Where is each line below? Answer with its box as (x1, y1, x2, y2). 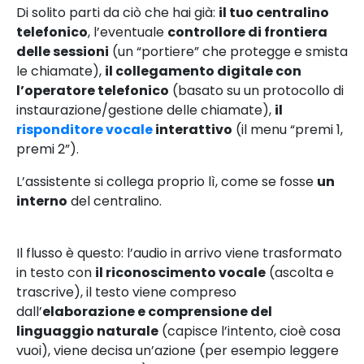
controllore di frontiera (167, 22, 327, 41)
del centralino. (67, 191, 162, 210)
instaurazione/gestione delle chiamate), (16, 100, 275, 119)
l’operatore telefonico (16, 80, 169, 100)
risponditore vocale (16, 119, 153, 139)
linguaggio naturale (16, 321, 158, 340)
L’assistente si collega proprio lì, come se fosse (16, 171, 317, 191)
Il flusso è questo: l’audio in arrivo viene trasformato (16, 243, 342, 262)
